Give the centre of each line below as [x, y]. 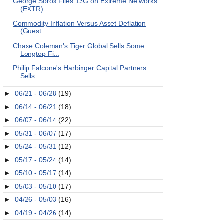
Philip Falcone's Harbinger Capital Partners [79, 68]
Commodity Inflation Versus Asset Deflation [79, 23]
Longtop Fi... [40, 53]
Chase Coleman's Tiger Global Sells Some [78, 45]
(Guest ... [34, 31]
